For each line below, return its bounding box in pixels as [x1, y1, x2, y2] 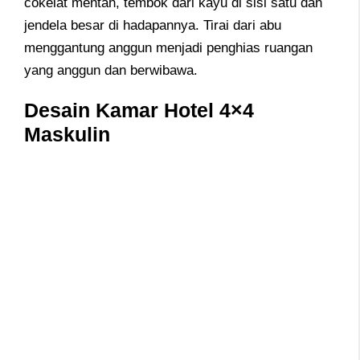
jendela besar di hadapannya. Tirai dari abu [24, 17, 281, 33]
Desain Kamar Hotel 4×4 [24, 98, 254, 121]
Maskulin [24, 122, 110, 145]
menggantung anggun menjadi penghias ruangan [24, 39, 313, 55]
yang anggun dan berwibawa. [24, 62, 198, 78]
